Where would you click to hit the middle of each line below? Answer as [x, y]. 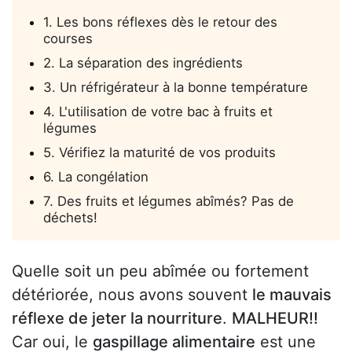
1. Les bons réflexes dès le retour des [160, 22]
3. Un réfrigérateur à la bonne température [176, 88]
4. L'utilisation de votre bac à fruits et [158, 112]
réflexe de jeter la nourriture [117, 319]
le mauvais [292, 295]
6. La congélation [96, 177]
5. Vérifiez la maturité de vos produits [159, 153]
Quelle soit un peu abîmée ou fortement [160, 271]
